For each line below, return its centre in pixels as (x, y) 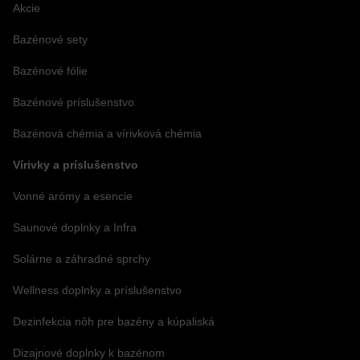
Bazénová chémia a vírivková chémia (107, 133)
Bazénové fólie (50, 70)
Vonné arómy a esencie (73, 196)
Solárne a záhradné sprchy (82, 258)
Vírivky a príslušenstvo (76, 164)
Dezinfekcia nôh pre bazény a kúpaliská (114, 321)
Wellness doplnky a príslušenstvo (97, 290)
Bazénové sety (50, 39)
